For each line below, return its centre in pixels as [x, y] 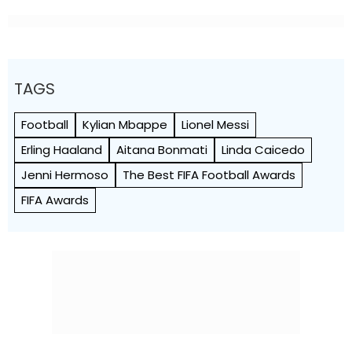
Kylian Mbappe [125, 124]
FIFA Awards [55, 200]
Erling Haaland [62, 149]
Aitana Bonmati [162, 149]
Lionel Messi [215, 124]
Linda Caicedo [263, 149]
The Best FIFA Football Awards [209, 174]
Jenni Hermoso [65, 174]
